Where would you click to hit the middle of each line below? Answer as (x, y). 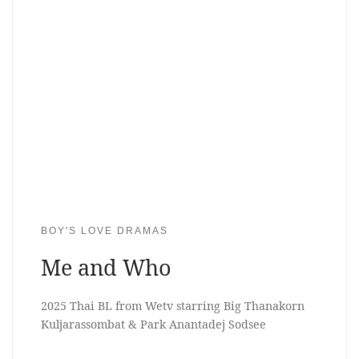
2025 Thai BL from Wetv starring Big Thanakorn (172, 305)
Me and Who (106, 267)
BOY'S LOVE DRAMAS (104, 231)
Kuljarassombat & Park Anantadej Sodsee (153, 324)
